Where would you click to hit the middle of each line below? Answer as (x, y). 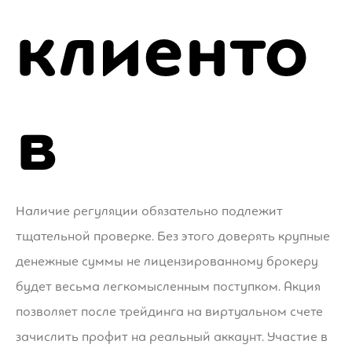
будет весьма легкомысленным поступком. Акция (168, 286)
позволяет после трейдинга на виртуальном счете (169, 311)
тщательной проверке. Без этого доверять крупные (173, 236)
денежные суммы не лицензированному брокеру (167, 261)
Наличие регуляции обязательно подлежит (149, 211)
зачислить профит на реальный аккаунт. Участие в (172, 336)
